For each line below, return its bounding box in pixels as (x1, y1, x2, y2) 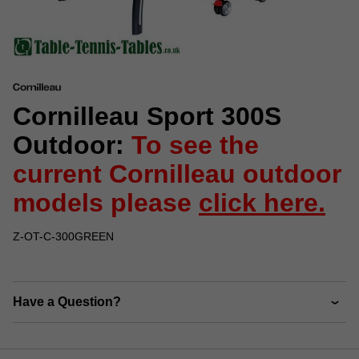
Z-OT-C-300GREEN (13, 230, 114, 244)
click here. (199, 188, 325, 218)
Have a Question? (13, 295, 121, 309)
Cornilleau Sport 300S (13, 102, 281, 131)
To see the (131, 131, 259, 160)
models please (13, 188, 199, 218)
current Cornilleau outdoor (13, 159, 341, 189)
